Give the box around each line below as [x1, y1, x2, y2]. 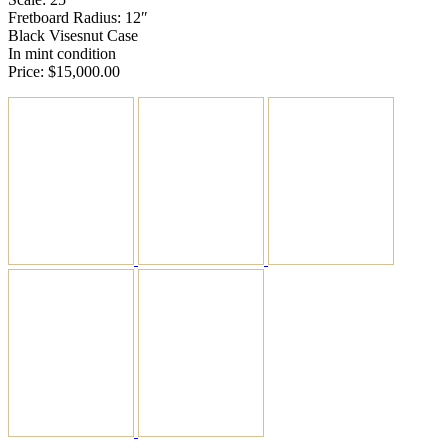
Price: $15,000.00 [8, 62, 120, 80]
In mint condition [8, 44, 116, 62]
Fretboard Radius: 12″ [8, 8, 148, 26]
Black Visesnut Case [8, 26, 138, 44]
